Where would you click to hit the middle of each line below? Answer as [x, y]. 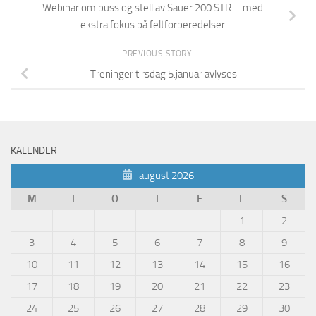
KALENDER [34, 151]
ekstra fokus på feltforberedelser [152, 25]
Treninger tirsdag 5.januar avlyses [164, 74]
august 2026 [165, 176]
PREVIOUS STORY [158, 54]
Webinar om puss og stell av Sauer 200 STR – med [152, 8]
